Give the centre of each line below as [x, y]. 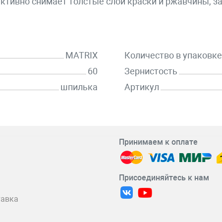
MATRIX [82, 55]
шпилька [79, 87]
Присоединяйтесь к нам [164, 178]
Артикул [142, 87]
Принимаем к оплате [158, 142]
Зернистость [151, 71]
